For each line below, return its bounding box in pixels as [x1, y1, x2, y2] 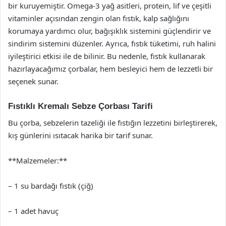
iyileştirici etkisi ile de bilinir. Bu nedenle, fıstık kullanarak [8, 51, 205, 61]
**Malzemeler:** [8, 155, 67, 165]
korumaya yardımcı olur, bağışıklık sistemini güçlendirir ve [8, 26, 211, 36]
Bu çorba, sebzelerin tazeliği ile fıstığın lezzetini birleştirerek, [8, 117, 217, 128]
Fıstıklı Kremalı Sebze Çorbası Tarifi [8, 101, 153, 111]
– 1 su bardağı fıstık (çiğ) [8, 180, 93, 191]
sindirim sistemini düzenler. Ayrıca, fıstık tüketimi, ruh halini [8, 38, 216, 48]
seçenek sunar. [8, 76, 59, 86]
